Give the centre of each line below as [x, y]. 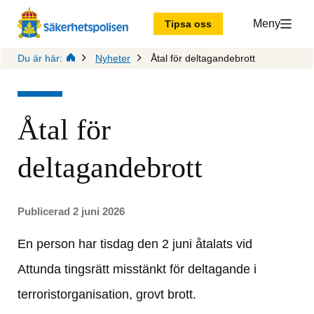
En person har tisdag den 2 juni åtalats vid [135, 244]
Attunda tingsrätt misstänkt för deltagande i [137, 269]
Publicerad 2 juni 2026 [71, 211]
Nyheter [113, 58]
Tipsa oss [189, 24]
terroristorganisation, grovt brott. [107, 294]
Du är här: [40, 58]
